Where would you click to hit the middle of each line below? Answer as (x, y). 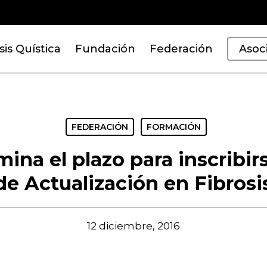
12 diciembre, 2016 (133, 226)
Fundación (105, 49)
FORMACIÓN (174, 127)
